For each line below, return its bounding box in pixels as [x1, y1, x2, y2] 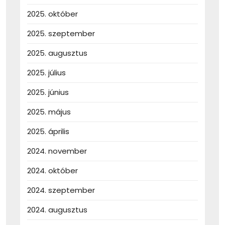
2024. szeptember [27, 185, 95, 196]
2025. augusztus [27, 48, 87, 59]
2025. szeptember [27, 28, 95, 39]
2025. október [27, 9, 78, 20]
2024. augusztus [27, 204, 87, 215]
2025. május [27, 106, 71, 118]
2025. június [27, 87, 69, 98]
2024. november [27, 146, 87, 157]
